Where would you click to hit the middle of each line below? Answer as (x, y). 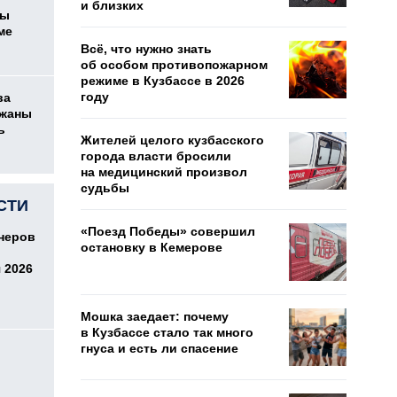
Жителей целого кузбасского (172, 140)
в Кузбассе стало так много (167, 332)
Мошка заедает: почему (155, 316)
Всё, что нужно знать (146, 49)
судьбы (105, 188)
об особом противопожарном (174, 65)
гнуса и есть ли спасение (160, 348)
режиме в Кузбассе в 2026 (163, 81)
